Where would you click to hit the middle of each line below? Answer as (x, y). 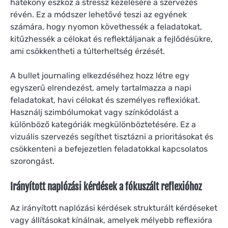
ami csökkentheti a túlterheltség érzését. (88, 51)
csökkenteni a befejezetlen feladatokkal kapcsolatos (109, 149)
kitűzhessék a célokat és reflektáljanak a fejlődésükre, (111, 39)
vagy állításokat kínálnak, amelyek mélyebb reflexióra (111, 220)
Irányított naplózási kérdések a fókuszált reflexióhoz (106, 187)
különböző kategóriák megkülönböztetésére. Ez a (103, 125)
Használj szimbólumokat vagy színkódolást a (94, 112)
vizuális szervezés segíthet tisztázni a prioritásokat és (112, 137)
